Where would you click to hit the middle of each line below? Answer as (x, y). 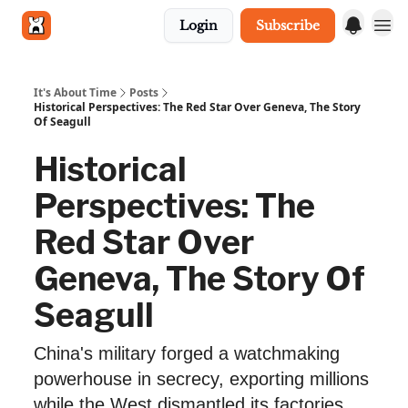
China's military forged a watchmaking (187, 353)
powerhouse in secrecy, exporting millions (201, 379)
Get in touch (102, 25)
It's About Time (75, 92)
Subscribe (288, 25)
